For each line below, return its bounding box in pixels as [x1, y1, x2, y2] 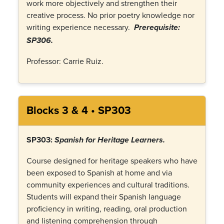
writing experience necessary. [26, 21, 130, 32]
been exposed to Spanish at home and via [26, 167, 172, 178]
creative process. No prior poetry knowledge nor [26, 9, 194, 20]
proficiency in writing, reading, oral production [26, 203, 187, 214]
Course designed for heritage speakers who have [26, 155, 197, 166]
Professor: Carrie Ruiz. [26, 55, 103, 66]
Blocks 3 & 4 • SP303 [26, 102, 131, 118]
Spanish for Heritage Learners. [54, 135, 165, 145]
